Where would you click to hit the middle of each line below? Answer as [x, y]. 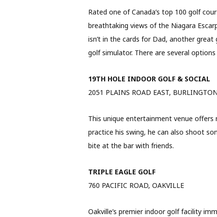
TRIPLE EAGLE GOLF [122, 172]
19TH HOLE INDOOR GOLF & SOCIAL [149, 79]
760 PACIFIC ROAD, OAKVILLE [136, 186]
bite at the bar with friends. [131, 146]
